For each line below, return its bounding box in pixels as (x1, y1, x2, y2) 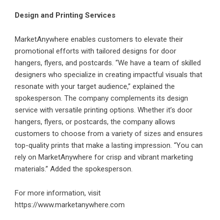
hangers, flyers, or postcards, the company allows (15, 117, 175, 127)
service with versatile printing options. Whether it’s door (15, 106, 192, 115)
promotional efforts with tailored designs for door (15, 47, 176, 56)
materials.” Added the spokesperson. (15, 165, 133, 174)
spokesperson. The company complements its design (15, 94, 188, 103)
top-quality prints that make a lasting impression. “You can (15, 141, 203, 150)
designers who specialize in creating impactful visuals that (15, 70, 202, 80)
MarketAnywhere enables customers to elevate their (15, 35, 183, 44)
